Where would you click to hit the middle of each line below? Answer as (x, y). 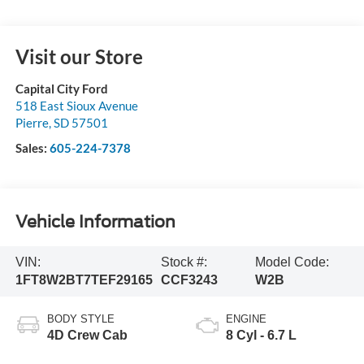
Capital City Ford (61, 88)
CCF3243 (190, 279)
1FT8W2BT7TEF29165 (84, 279)
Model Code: (292, 262)
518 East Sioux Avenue (76, 105)
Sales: (32, 147)
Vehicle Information (95, 222)
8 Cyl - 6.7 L (261, 335)
